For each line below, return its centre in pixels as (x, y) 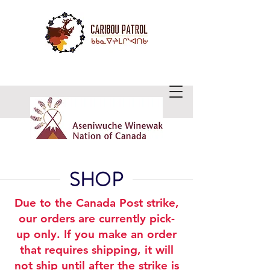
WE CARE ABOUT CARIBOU (96, 102)
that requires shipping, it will (96, 250)
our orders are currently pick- (96, 218)
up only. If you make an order (96, 234)
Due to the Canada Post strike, (96, 203)
